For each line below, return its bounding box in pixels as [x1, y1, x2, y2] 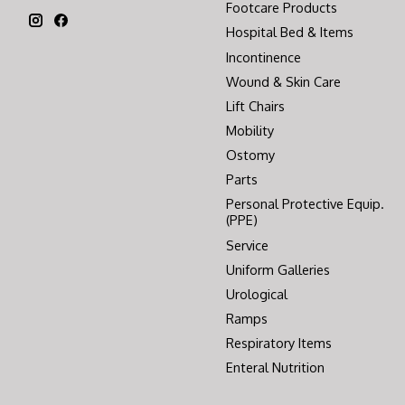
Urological [225, 285, 287, 302]
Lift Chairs [225, 97, 285, 114]
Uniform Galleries [225, 260, 330, 278]
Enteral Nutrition [225, 359, 325, 376]
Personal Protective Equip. [225, 195, 384, 212]
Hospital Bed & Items [225, 24, 353, 41]
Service [225, 236, 268, 253]
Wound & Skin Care [225, 72, 341, 89]
